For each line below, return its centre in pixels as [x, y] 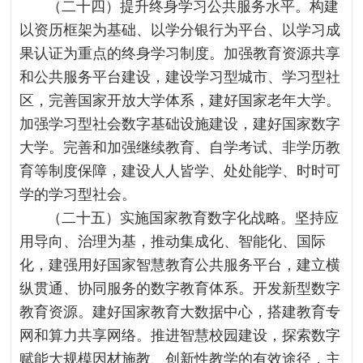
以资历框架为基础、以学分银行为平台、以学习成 [180, 30]
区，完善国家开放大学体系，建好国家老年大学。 [180, 100]
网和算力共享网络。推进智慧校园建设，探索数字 [180, 335]
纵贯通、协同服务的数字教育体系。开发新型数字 [180, 288]
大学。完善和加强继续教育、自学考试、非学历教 [180, 147]
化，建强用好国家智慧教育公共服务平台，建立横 [180, 265]
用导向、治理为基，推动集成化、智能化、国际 [173, 241]
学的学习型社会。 [78, 194]
